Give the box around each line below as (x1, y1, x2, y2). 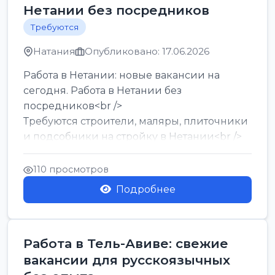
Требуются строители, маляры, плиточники (23, 115, 248, 127)
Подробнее (115, 184, 176, 195)
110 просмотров (33, 164, 109, 175)
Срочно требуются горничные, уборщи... (23, 146, 230, 158)
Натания (33, 45, 75, 57)
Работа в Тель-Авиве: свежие (23, 236, 228, 251)
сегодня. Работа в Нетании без (23, 85, 182, 96)
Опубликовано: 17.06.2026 (85, 45, 209, 57)
